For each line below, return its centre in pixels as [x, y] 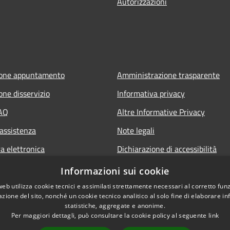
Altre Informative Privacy [161, 112]
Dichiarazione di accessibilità [167, 149]
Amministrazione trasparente [168, 75]
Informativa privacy [151, 93]
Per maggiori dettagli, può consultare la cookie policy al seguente [110, 215]
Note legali [136, 130]
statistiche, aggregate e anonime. [115, 206]
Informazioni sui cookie [115, 171]
